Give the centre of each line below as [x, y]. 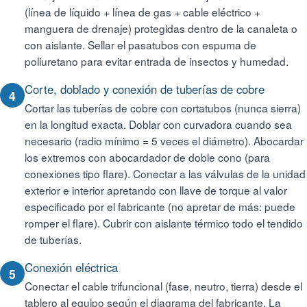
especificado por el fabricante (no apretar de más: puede [160, 206]
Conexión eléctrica [71, 267]
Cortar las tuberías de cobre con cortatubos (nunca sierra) [163, 108]
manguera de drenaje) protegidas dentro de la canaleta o [161, 28]
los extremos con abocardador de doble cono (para [147, 157]
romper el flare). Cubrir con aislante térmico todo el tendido [164, 223]
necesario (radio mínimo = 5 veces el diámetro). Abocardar [164, 140]
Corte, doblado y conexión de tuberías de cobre [145, 89]
